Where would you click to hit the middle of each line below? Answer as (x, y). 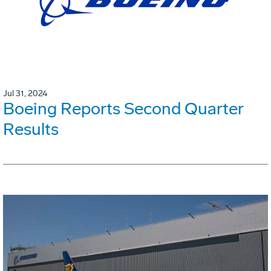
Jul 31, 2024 (25, 93)
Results (31, 129)
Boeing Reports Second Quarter (123, 108)
